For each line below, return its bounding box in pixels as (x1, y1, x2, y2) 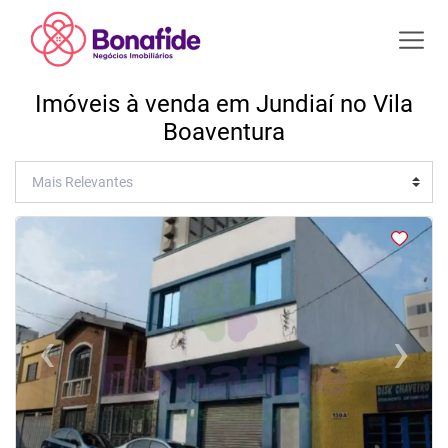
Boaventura (163, 118, 285, 146)
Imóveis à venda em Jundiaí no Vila (35, 90, 413, 118)
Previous (45, 352, 107, 372)
